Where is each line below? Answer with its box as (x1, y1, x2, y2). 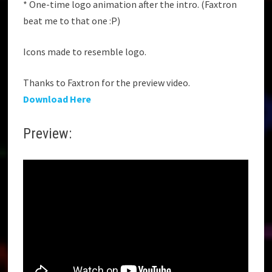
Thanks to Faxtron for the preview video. (23, 76, 191, 89)
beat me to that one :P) (23, 15, 121, 27)
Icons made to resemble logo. (23, 46, 147, 58)
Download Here (23, 93, 92, 106)
